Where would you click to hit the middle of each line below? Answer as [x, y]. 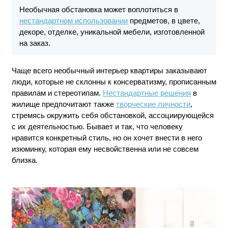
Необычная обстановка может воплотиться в [98, 9]
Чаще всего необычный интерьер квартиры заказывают [109, 70]
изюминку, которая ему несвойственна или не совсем [105, 149]
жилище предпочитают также [64, 104]
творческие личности [153, 104]
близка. [24, 160]
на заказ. [35, 43]
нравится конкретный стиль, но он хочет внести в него [107, 138]
